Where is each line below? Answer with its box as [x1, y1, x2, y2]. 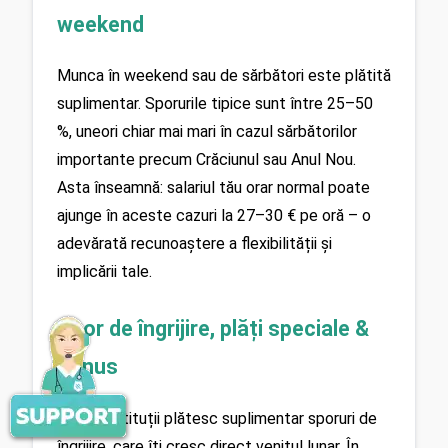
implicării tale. [57, 262, 152, 282]
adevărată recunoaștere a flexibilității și [57, 234, 332, 254]
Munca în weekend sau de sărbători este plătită [57, 66, 391, 86]
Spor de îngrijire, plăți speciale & [57, 316, 369, 342]
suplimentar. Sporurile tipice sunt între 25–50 [57, 94, 373, 114]
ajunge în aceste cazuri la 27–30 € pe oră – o [57, 206, 371, 226]
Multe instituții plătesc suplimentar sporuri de [57, 408, 377, 428]
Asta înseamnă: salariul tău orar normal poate [57, 178, 370, 198]
